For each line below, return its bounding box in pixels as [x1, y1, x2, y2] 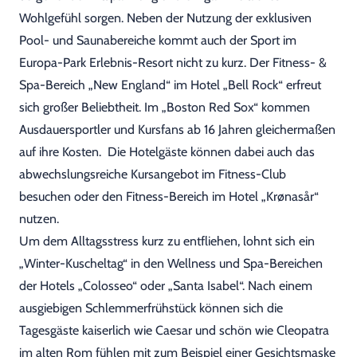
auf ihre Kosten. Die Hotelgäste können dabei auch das [19, 144, 315, 159]
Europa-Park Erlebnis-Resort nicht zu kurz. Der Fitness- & [19, 55, 327, 70]
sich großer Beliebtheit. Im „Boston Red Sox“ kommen [19, 100, 310, 115]
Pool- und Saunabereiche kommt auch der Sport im [19, 33, 296, 48]
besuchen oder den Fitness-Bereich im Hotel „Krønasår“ [19, 189, 319, 204]
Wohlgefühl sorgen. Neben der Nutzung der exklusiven [19, 10, 312, 25]
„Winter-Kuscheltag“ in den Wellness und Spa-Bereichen [19, 256, 323, 271]
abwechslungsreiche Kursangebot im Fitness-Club [19, 167, 286, 182]
